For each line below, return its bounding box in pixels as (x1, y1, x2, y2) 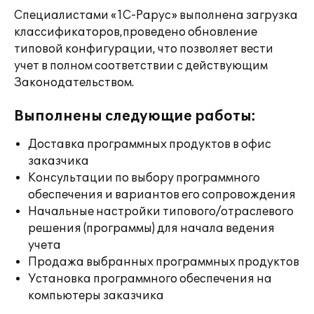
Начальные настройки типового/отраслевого (28, 205, 294, 219)
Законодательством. (14, 76, 134, 90)
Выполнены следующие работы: (14, 108, 256, 125)
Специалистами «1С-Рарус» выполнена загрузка (14, 8, 298, 22)
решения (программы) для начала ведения (28, 221, 275, 235)
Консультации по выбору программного (28, 171, 260, 185)
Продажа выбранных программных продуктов (28, 255, 299, 269)
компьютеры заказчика (28, 289, 164, 303)
